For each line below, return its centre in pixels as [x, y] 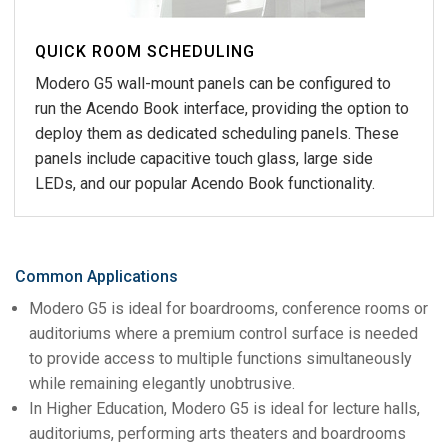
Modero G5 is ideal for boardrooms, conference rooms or [228, 308]
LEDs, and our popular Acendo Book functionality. [205, 183]
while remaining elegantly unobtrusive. [162, 383]
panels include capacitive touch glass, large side [204, 158]
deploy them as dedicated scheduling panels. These [217, 133]
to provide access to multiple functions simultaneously [220, 358]
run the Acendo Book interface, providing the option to [222, 108]
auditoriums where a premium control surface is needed [223, 333]
